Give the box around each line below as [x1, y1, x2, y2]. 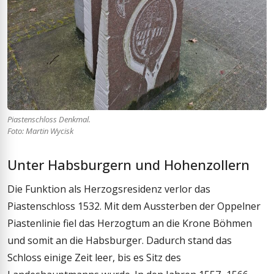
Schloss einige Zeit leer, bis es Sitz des [7, 250, 181, 264]
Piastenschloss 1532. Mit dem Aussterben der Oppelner [7, 199, 261, 213]
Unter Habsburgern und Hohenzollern [7, 155, 250, 174]
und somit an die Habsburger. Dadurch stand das [7, 233, 232, 247]
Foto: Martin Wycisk [7, 125, 73, 136]
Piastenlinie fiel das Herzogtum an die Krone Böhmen [7, 216, 252, 230]
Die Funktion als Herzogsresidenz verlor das [7, 182, 210, 196]
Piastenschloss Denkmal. [7, 113, 91, 125]
